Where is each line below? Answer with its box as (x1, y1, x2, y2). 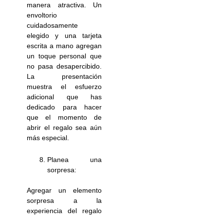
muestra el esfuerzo (27, 82, 102, 91)
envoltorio (27, 11, 57, 19)
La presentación (27, 72, 102, 80)
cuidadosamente (27, 21, 78, 29)
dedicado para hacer (27, 103, 102, 111)
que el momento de (27, 113, 102, 121)
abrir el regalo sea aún (27, 123, 102, 131)
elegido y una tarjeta (27, 31, 102, 39)
